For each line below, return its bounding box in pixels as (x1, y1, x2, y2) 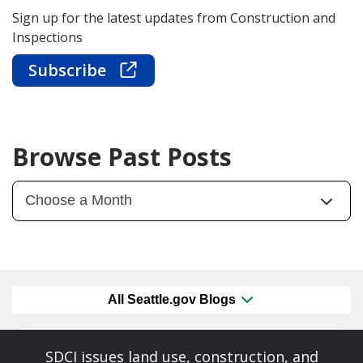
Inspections (12, 28, 83, 46)
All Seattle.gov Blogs (108, 293, 239, 307)
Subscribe (28, 58, 110, 81)
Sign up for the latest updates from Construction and (12, 8, 335, 27)
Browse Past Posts (12, 139, 232, 173)
